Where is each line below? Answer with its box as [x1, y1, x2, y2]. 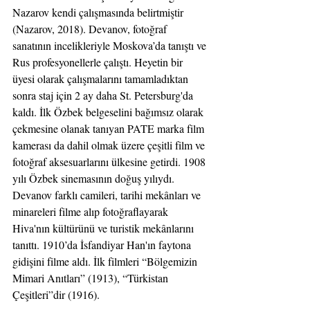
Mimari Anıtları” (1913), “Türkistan [12, 270, 171, 285]
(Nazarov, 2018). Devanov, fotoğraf [12, 21, 170, 36]
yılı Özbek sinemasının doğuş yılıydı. [12, 170, 177, 185]
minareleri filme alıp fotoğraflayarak [12, 203, 171, 219]
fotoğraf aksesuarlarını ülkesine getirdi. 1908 [12, 154, 208, 169]
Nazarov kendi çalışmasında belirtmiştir [12, 4, 186, 19]
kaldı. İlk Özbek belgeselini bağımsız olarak [12, 104, 206, 119]
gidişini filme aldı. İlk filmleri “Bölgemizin [12, 253, 200, 268]
